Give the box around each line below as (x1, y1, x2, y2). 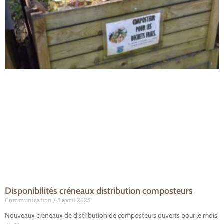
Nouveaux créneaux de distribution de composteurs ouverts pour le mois (5, 210, 217, 220)
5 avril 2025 (56, 195, 90, 204)
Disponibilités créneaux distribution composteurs (5, 185, 193, 196)
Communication (5, 195, 53, 204)
